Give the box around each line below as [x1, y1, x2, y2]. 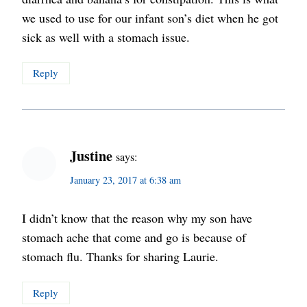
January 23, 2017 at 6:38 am [70, 173, 181, 186]
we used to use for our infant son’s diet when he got [22, 9, 278, 26]
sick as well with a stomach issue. [22, 28, 190, 45]
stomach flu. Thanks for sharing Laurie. [22, 248, 219, 265]
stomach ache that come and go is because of [22, 229, 246, 246]
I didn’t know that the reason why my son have [22, 210, 252, 227]
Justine [70, 145, 112, 166]
